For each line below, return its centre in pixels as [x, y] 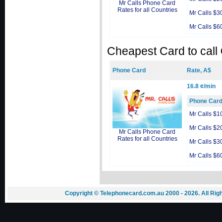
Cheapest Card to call [164, 51]
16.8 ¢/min [201, 86]
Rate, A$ [199, 70]
